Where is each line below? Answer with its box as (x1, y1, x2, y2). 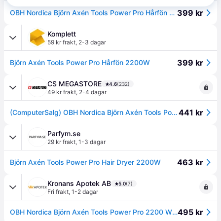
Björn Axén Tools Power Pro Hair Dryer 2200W (10, 158, 161, 166)
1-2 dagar (72, 188, 98, 195)
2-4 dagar (79, 88, 107, 96)
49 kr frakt (47, 88, 76, 96)
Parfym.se (47, 129, 80, 138)
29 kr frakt (47, 138, 75, 146)
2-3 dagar (78, 38, 106, 46)
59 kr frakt (47, 38, 75, 46)
